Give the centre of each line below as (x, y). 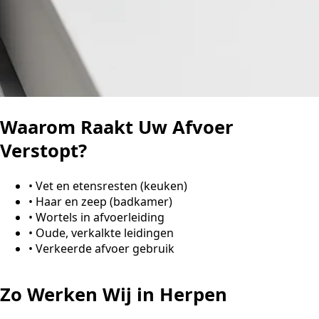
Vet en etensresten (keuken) (111, 185)
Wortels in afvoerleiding (100, 217)
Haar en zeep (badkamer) (104, 201)
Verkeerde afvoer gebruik (105, 248)
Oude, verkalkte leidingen (105, 232)
